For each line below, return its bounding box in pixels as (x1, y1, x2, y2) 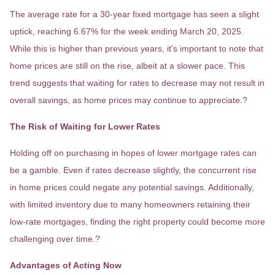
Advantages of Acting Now (10, 260, 122, 270)
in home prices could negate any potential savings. (10, 182, 206, 192)
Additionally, (208, 182, 254, 192)
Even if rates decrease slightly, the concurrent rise (63, 165, 257, 175)
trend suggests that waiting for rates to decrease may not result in (10, 78, 265, 88)
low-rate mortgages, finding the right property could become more (10, 217, 265, 227)
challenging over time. (10, 234, 95, 244)
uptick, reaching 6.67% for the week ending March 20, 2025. (10, 26, 244, 36)
